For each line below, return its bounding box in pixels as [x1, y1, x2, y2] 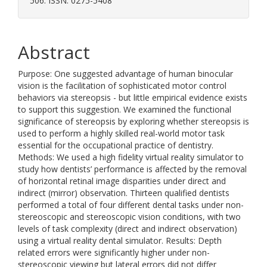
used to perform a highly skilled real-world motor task [18, 128, 225, 139]
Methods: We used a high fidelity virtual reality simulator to [18, 151, 244, 163]
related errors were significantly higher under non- [18, 247, 210, 258]
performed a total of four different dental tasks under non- [18, 199, 244, 210]
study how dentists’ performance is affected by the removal [18, 163, 247, 175]
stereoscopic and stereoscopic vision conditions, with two [18, 211, 241, 222]
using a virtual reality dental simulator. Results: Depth [18, 235, 222, 246]
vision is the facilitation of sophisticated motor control [18, 80, 226, 91]
